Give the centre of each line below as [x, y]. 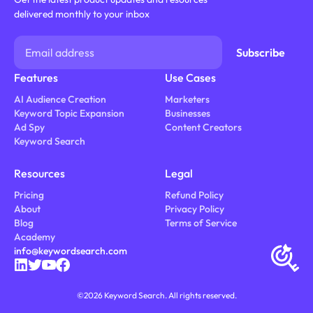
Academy [34, 236]
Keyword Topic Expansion [69, 114]
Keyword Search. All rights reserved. [169, 295]
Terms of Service [201, 223]
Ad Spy [29, 128]
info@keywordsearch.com [70, 250]
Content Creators [203, 128]
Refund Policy [194, 195]
